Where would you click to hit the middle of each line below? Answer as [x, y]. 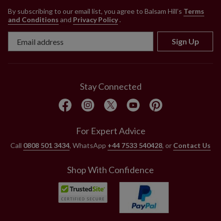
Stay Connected [110, 87]
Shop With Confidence [110, 170]
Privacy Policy [95, 20]
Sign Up [185, 41]
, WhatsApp [89, 146]
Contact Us [192, 146]
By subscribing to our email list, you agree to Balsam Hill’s [95, 11]
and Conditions [33, 20]
